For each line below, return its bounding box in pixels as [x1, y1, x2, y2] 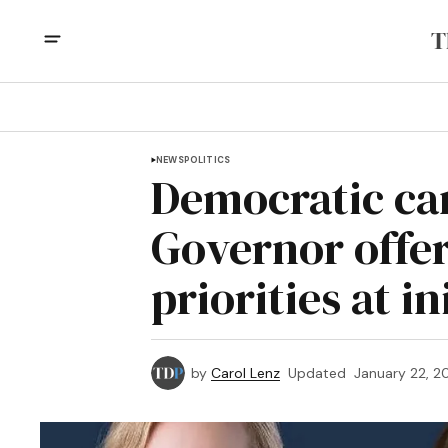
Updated [288, 364, 346, 382]
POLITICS [183, 154, 231, 166]
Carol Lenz [211, 364, 280, 382]
